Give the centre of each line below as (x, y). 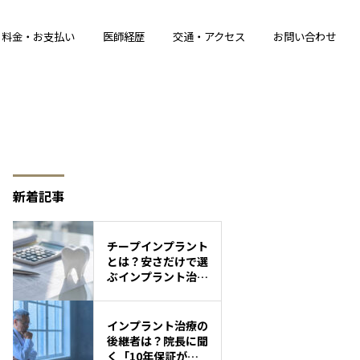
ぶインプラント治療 (157, 276)
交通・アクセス (209, 36)
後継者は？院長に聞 (157, 340)
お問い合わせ (305, 36)
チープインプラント (157, 245)
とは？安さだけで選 (157, 261)
